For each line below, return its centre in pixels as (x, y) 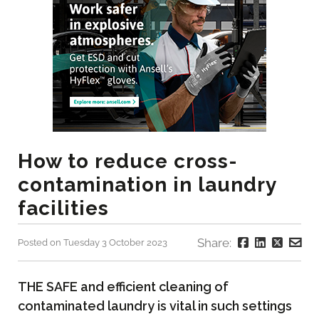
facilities (63, 209)
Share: (216, 243)
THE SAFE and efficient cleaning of (123, 286)
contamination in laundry (147, 185)
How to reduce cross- (128, 162)
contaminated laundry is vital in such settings (155, 305)
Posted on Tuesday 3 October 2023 (93, 243)
